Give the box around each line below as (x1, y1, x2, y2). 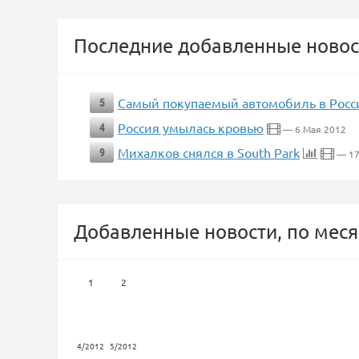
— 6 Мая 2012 (280, 123, 346, 135)
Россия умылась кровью (118, 119, 264, 135)
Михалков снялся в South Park (118, 144, 300, 160)
